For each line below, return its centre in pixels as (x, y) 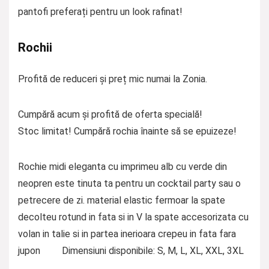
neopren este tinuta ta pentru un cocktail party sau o (129, 183)
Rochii (35, 47)
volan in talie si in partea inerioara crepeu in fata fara (127, 234)
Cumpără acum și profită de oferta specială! (110, 114)
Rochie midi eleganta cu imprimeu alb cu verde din (122, 167)
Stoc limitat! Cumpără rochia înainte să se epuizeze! (127, 131)
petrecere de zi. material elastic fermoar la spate (122, 200)
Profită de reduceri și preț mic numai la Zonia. (113, 79)
